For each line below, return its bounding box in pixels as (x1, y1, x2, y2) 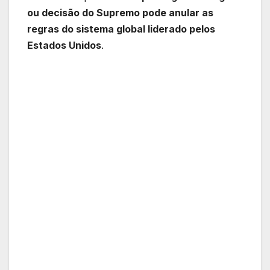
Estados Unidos (27, 39, 101, 51)
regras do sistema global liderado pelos (27, 22, 215, 35)
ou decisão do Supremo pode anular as (27, 6, 213, 19)
